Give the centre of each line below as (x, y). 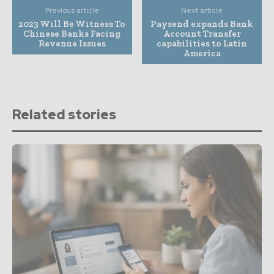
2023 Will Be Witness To (72, 24)
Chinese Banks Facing (72, 34)
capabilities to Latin (202, 43)
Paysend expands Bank (202, 24)
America (202, 53)
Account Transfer (202, 34)
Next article (202, 10)
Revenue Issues (72, 43)
